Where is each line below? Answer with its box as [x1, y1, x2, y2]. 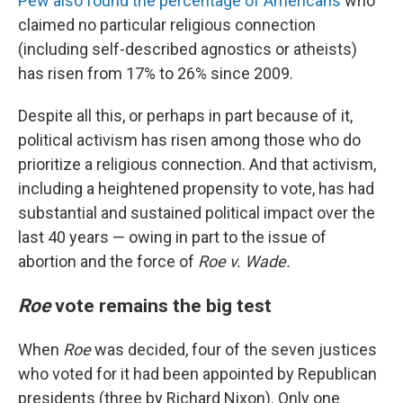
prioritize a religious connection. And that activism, [18, 155, 376, 175]
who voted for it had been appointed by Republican [18, 364, 377, 384]
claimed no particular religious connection [18, 15, 316, 35]
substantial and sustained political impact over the [18, 203, 375, 223]
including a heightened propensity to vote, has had [18, 179, 374, 199]
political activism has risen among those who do [18, 130, 361, 150]
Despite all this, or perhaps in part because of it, [18, 106, 353, 126]
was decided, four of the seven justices [94, 340, 377, 360]
